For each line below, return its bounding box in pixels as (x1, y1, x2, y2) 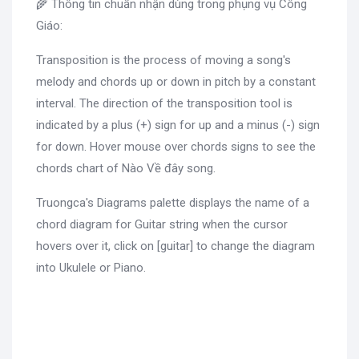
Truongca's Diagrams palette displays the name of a (36, 196, 309, 211)
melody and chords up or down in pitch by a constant (36, 75, 316, 90)
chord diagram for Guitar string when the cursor (36, 217, 288, 232)
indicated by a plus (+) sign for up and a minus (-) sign (36, 118, 320, 133)
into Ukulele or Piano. (36, 260, 146, 276)
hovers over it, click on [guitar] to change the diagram (36, 239, 315, 254)
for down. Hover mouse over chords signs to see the (36, 139, 316, 155)
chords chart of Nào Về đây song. (36, 161, 216, 176)
